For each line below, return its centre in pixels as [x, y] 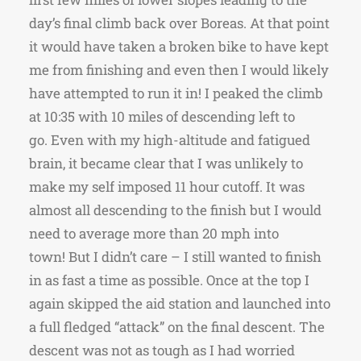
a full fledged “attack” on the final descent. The [177, 327]
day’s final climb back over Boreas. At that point [179, 23]
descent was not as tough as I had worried [162, 350]
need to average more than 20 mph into [154, 233]
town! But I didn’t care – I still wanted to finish [175, 257]
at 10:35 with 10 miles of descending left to [162, 116]
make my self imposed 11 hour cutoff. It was [167, 187]
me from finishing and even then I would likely [179, 70]
